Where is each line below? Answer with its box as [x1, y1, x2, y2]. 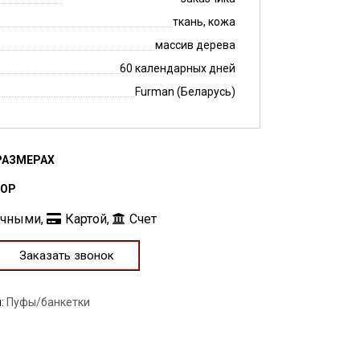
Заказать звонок [18, 247, 114, 263]
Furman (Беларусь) [135, 85, 235, 98]
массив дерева [155, 39, 235, 51]
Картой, [65, 211, 113, 227]
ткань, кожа [173, 15, 235, 28]
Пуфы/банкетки [6, 295, 91, 309]
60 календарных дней [120, 62, 235, 75]
